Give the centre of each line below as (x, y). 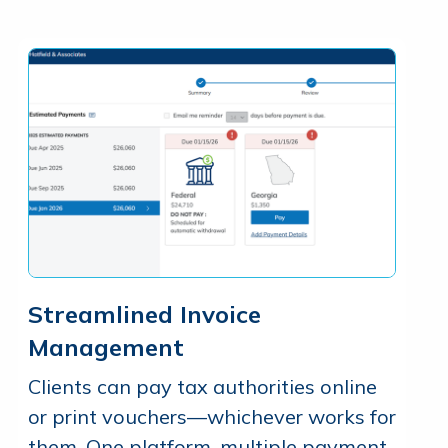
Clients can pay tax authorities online (202, 386)
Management (106, 346)
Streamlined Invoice (144, 313)
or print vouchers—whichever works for (212, 416)
